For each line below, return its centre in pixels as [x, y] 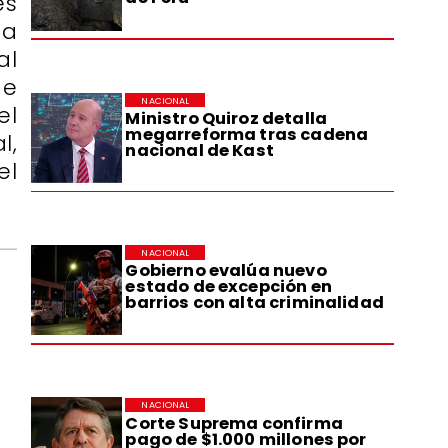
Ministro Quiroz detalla [226, 118]
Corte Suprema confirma [234, 423]
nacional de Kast [199, 150]
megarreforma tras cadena [247, 134]
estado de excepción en [228, 287]
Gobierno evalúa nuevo [226, 271]
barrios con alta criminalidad [254, 303]
